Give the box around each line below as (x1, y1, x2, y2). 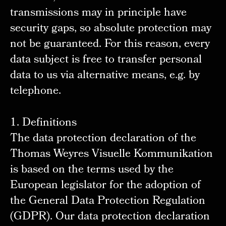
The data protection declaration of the (10, 129, 196, 148)
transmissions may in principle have (10, 4, 187, 23)
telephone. (10, 82, 61, 101)
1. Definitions (10, 114, 77, 133)
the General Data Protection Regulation (10, 192, 205, 211)
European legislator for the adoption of (10, 176, 201, 195)
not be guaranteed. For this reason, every (10, 35, 210, 54)
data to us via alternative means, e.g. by (10, 66, 200, 85)
